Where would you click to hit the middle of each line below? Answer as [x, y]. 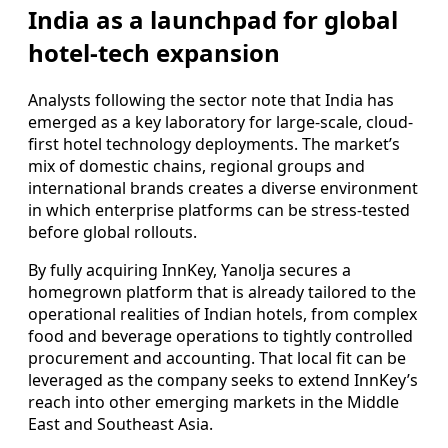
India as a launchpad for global [213, 20]
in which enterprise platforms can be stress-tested [219, 210]
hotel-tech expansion [154, 53]
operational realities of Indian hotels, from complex [222, 314]
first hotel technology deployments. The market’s [214, 144]
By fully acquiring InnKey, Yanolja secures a [189, 270]
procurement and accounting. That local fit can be [217, 358]
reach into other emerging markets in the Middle [213, 402]
